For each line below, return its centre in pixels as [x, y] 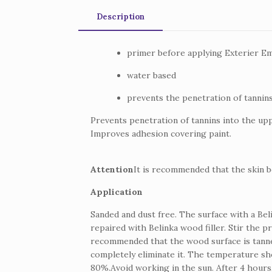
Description [121, 16]
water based [152, 75]
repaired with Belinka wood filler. [160, 227]
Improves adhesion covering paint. [161, 133]
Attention [112, 169]
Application [117, 192]
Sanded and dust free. [135, 214]
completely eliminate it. [139, 254]
